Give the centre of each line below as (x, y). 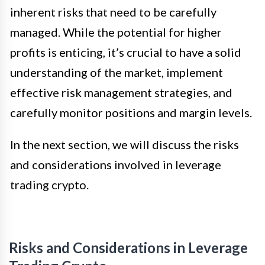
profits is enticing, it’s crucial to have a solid (126, 52)
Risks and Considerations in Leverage (128, 248)
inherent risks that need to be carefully (113, 12)
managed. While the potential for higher (116, 32)
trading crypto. (49, 185)
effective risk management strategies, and (121, 93)
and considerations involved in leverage (116, 165)
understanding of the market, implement (117, 72)
